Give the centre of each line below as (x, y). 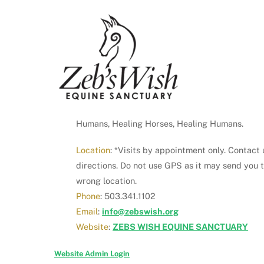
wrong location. (107, 180)
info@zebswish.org (141, 211)
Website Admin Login (92, 254)
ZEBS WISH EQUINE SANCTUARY (181, 226)
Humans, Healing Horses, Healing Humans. (160, 124)
